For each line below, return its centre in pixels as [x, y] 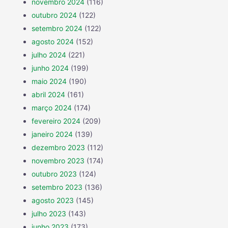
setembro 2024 [57, 28]
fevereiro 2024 [56, 121]
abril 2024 [48, 95]
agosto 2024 [53, 42]
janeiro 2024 [52, 134]
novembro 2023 [58, 161]
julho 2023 [49, 214]
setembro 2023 [57, 187]
